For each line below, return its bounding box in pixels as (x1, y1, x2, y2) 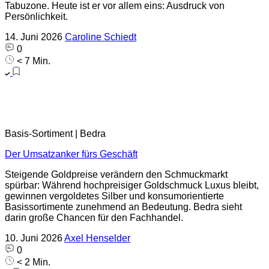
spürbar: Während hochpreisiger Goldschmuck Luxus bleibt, (5, 180, 259, 190)
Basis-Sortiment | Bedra (5, 128, 106, 139)
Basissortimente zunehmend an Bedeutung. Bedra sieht (5, 202, 242, 212)
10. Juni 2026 (5, 233, 62, 243)
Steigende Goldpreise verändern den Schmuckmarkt (5, 169, 228, 180)
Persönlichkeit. (5, 11, 68, 22)
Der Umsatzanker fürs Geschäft (5, 149, 138, 159)
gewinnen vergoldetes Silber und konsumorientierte (5, 191, 224, 201)
